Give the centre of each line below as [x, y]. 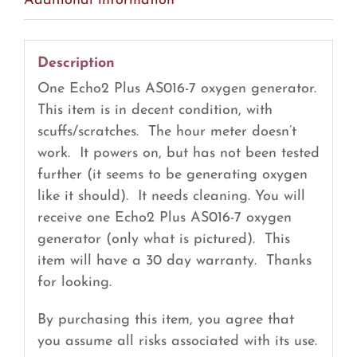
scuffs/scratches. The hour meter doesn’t [167, 131]
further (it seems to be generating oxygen [172, 175]
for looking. [74, 282]
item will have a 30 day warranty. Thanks [174, 261]
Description [76, 64]
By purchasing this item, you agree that [165, 320]
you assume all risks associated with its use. [177, 341]
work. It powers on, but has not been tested [178, 153]
